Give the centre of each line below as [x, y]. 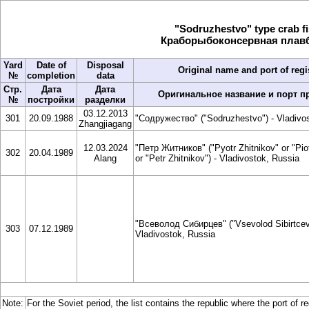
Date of [51, 65]
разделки [105, 100]
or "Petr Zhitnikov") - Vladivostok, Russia [217, 158]
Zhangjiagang [105, 124]
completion [51, 76]
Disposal [105, 65]
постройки [51, 100]
